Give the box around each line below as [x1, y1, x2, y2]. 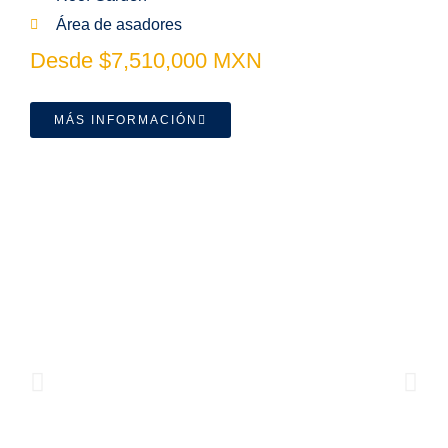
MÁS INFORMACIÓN [54, 113, 198, 127]
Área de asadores [55, 16, 182, 33]
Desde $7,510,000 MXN [30, 48, 262, 73]
